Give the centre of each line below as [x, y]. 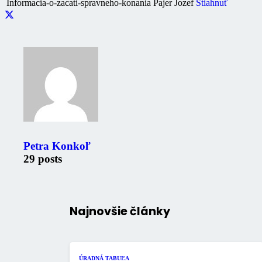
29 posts [43, 159]
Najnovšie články [120, 212]
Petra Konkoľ [57, 146]
